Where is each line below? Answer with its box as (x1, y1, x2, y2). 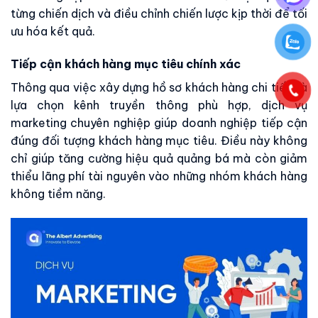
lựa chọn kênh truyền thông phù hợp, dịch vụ (11, 97, 307, 112)
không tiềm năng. (11, 186, 106, 201)
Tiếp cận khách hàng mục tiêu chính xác (11, 56, 241, 71)
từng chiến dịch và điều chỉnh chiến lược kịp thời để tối (11, 6, 307, 21)
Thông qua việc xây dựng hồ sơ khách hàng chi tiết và (11, 79, 307, 94)
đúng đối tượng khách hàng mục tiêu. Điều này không (11, 133, 307, 148)
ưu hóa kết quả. (11, 24, 95, 39)
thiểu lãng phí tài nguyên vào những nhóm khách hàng (11, 168, 307, 183)
